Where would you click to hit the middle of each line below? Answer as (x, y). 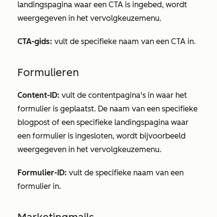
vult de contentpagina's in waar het (123, 95)
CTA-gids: (35, 41)
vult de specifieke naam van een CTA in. (124, 41)
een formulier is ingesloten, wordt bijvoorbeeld (101, 136)
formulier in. (39, 186)
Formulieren (48, 72)
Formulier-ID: (42, 173)
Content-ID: (39, 95)
